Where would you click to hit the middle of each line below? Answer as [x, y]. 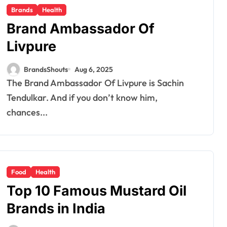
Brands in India [56, 209]
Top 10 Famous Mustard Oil [97, 191]
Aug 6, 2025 [94, 69]
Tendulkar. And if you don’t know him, [82, 98]
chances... [27, 112]
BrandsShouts [46, 69]
